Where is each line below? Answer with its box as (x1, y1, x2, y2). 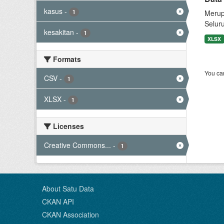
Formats (51, 54, 81, 64)
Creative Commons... (44, 140, 111, 150)
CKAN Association (42, 209, 99, 219)
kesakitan (44, 27, 74, 37)
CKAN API (42, 196, 74, 206)
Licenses (51, 121, 84, 131)
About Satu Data (42, 183, 94, 193)
